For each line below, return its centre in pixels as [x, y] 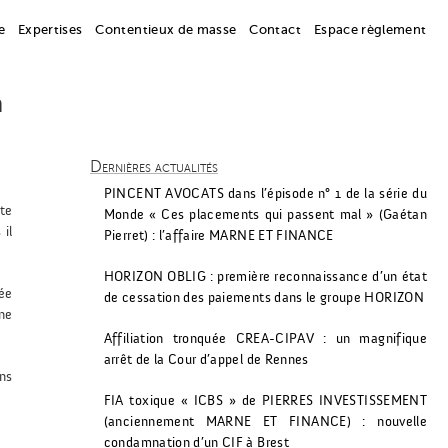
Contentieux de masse [166, 29]
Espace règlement [370, 29]
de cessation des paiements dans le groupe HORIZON [263, 298]
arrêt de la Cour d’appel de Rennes [206, 360]
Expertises [50, 29]
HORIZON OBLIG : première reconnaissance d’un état [265, 277]
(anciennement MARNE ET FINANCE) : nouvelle [265, 422]
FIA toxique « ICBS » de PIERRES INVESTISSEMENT [265, 401]
